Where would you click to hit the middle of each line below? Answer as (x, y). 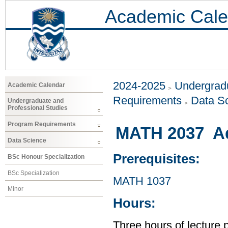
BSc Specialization (34, 173)
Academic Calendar (36, 85)
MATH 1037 (142, 181)
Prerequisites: (156, 159)
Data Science (27, 140)
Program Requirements (42, 124)
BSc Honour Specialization (46, 156)
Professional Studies (38, 108)
